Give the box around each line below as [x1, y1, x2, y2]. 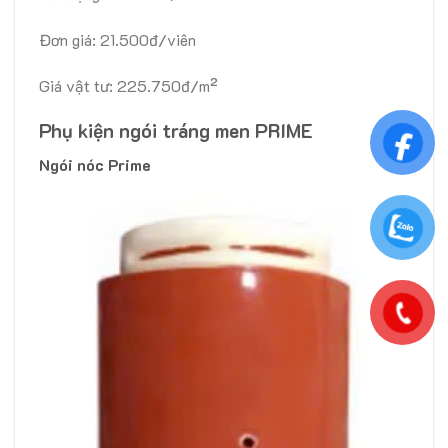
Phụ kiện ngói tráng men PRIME [39, 117, 313, 143]
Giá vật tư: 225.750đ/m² [39, 74, 218, 96]
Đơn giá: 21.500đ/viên [39, 29, 196, 50]
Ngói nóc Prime [39, 154, 151, 176]
